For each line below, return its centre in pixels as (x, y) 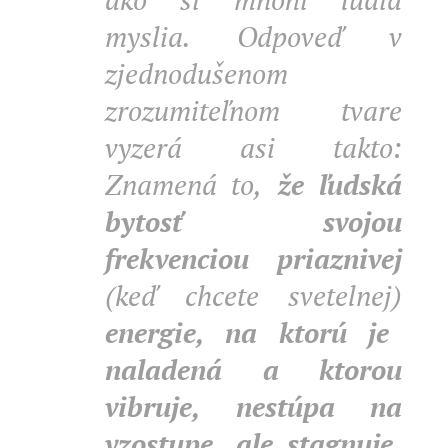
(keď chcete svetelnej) (253, 295)
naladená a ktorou (253, 369)
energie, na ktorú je (247, 332)
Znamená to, (184, 184)
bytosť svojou (253, 221)
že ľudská (332, 184)
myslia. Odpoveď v (253, 36)
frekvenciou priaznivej (253, 258)
